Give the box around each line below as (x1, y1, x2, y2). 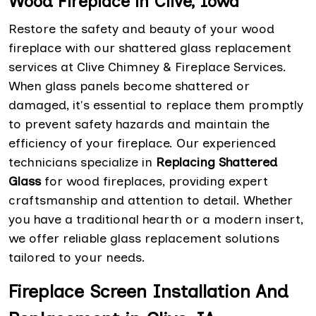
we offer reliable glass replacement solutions (8, 231, 279, 247)
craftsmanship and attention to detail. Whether (8, 193, 293, 209)
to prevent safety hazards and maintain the (8, 116, 269, 133)
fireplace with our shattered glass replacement (8, 40, 291, 56)
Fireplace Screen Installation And (8, 280, 288, 303)
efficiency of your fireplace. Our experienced (8, 135, 276, 152)
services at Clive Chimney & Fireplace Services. (8, 59, 286, 75)
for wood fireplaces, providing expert (44, 174, 268, 190)
